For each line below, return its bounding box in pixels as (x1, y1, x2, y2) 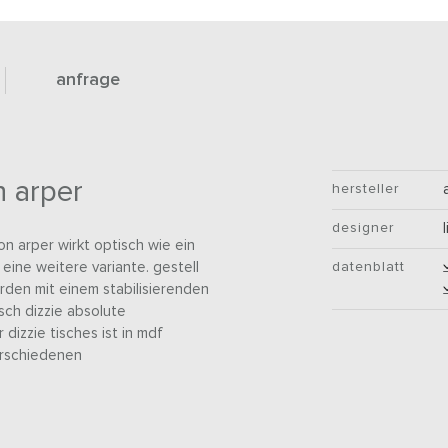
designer (332, 221, 395, 236)
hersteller (332, 182, 400, 197)
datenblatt (332, 260, 406, 275)
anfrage (56, 71, 120, 90)
